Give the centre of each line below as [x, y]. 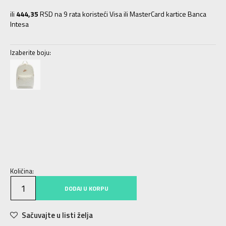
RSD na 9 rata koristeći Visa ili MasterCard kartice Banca [122, 14]
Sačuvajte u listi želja [57, 215]
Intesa [19, 24]
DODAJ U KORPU [86, 188]
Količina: [22, 171]
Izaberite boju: [31, 52]
